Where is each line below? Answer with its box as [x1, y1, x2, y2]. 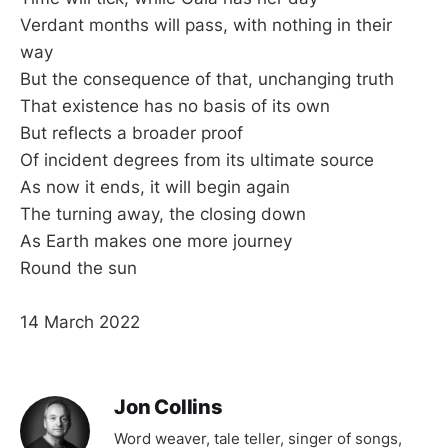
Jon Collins [114, 395, 223, 420]
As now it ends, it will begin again [20, 177, 290, 198]
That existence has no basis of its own [20, 96, 330, 117]
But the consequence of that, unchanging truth [20, 69, 394, 90]
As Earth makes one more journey [20, 231, 292, 252]
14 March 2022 [20, 312, 140, 333]
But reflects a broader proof [20, 123, 243, 144]
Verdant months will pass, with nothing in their [20, 15, 392, 36]
